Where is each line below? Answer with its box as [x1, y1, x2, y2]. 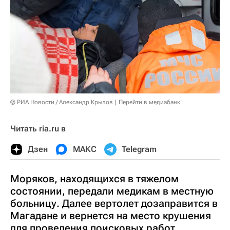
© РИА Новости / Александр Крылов [10, 99, 113, 106]
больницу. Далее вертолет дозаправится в [10, 197, 218, 210]
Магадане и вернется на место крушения [10, 209, 211, 222]
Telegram [122, 144, 157, 155]
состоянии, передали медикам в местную [10, 185, 214, 198]
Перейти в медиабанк [119, 99, 180, 106]
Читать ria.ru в [10, 124, 66, 134]
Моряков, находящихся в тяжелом [10, 172, 179, 185]
